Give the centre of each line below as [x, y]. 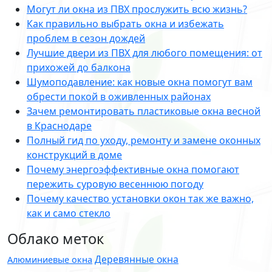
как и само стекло [69, 213]
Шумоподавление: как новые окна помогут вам [140, 82]
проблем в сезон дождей [86, 39]
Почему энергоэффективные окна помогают [133, 170]
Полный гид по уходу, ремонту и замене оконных [144, 141]
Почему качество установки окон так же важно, [140, 199]
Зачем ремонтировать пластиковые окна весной [144, 111]
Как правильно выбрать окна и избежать [125, 24]
